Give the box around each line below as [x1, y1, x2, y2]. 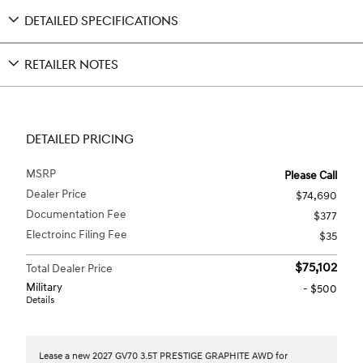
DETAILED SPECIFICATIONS [24, 13, 178, 29]
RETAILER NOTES [24, 57, 118, 73]
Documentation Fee [26, 207, 126, 221]
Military [26, 280, 62, 294]
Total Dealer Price [26, 261, 113, 275]
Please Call [284, 168, 337, 182]
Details [26, 293, 54, 306]
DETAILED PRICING [26, 131, 134, 147]
